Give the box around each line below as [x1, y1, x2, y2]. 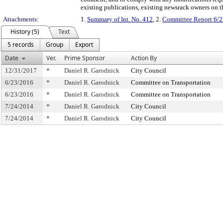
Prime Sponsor [64, 54, 105, 62]
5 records [7, 40, 34, 49]
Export [75, 40, 93, 49]
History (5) [10, 27, 39, 36]
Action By [131, 54, 157, 62]
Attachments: [3, 15, 39, 23]
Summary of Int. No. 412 [87, 15, 153, 23]
